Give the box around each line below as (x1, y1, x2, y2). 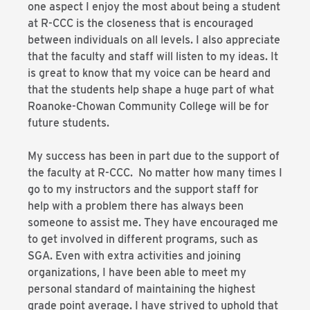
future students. (28, 116, 109, 129)
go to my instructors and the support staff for (28, 183, 259, 196)
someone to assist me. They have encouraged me (28, 216, 278, 229)
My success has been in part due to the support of (28, 149, 280, 163)
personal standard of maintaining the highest (28, 282, 255, 295)
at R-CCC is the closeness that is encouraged (28, 17, 253, 30)
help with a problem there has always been (28, 199, 244, 212)
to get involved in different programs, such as (28, 232, 258, 246)
